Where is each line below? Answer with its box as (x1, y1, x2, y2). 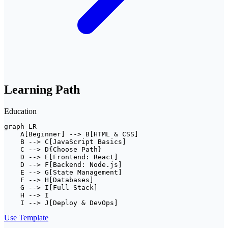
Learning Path (4, 82, 80, 96)
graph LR (4, 122, 37, 130)
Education (4, 106, 37, 116)
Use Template (4, 213, 48, 222)
